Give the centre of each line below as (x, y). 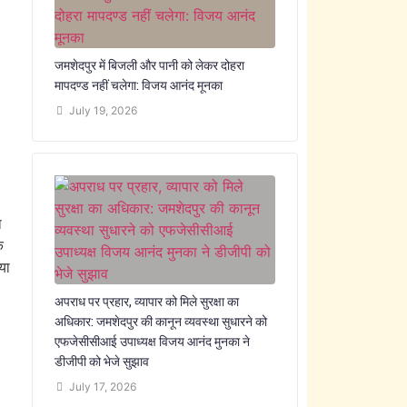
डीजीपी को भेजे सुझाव (101, 361)
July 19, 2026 (103, 110)
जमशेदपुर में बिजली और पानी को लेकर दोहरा (149, 65)
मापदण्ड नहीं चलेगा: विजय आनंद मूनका (138, 85)
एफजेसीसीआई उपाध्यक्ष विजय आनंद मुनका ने (152, 341)
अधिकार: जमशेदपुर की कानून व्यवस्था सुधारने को (160, 321)
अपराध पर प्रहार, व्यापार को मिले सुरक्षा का (146, 301)
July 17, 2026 (102, 387)
